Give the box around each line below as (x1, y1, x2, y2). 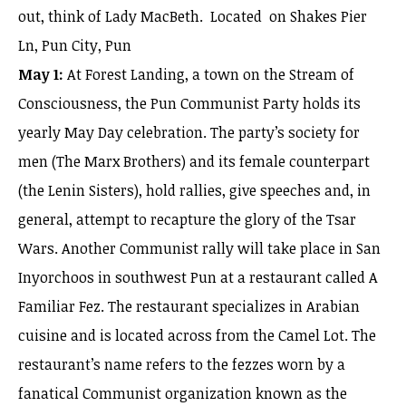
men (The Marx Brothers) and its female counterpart (18, 151, 370, 171)
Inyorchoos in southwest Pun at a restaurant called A (18, 267, 378, 287)
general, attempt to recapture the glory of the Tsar (18, 209, 356, 229)
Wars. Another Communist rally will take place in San (18, 238, 381, 258)
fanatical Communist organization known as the (18, 383, 347, 403)
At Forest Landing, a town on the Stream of (63, 64, 354, 84)
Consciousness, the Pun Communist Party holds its (18, 93, 361, 113)
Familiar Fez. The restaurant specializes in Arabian (18, 296, 360, 316)
